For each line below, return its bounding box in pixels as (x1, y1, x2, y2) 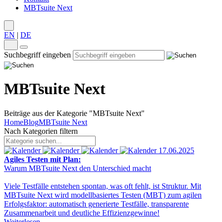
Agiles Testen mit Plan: (4, 155, 81, 164)
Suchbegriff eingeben (4, 51, 71, 59)
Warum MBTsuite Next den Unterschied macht (4, 164, 151, 172)
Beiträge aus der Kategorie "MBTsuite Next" (4, 109, 145, 117)
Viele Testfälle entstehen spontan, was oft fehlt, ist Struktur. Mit (4, 181, 201, 190)
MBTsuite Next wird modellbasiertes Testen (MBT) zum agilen (4, 190, 202, 199)
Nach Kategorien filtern (4, 126, 78, 135)
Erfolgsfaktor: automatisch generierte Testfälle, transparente (4, 199, 189, 208)
